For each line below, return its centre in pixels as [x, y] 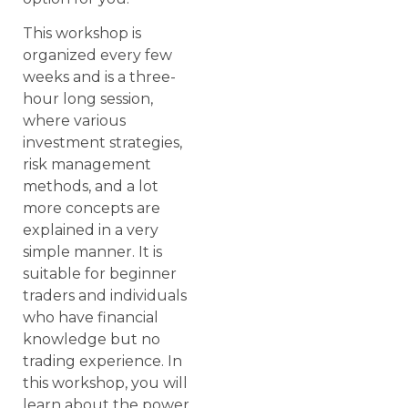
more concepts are [92, 209]
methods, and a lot [91, 187]
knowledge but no [92, 340]
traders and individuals [105, 296]
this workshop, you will [105, 383]
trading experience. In [102, 362]
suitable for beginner [100, 274]
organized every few [97, 56]
